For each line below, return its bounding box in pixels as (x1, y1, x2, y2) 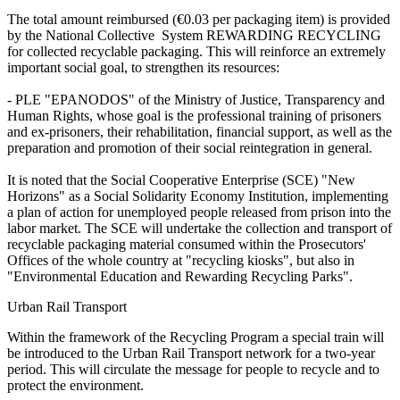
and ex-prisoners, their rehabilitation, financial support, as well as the (7, 124, 392, 140)
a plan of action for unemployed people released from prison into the (7, 204, 391, 221)
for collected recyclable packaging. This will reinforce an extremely (7, 44, 386, 60)
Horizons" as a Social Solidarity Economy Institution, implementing (7, 188, 388, 204)
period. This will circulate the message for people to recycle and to (7, 362, 379, 378)
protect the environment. (7, 378, 144, 394)
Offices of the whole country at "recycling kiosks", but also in (7, 253, 354, 269)
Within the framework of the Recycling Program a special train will (7, 329, 384, 346)
